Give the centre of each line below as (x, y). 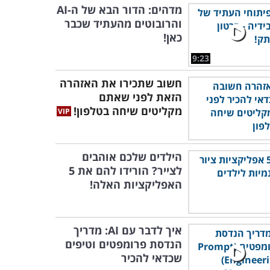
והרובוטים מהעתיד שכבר (123, 24)
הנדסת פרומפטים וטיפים (124, 244)
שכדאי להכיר (152, 258)
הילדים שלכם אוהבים (132, 157)
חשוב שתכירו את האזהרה (121, 83)
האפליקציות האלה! (136, 184)
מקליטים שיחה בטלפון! (128, 111)
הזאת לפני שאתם (140, 97)
